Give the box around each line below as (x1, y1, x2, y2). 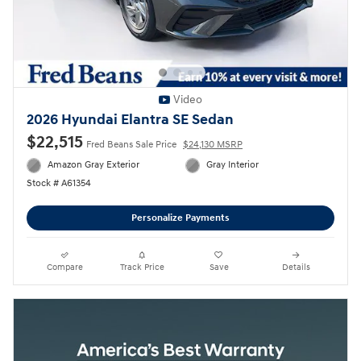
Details (281, 262, 310, 273)
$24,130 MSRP (183, 139, 243, 151)
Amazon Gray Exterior (48, 159, 140, 172)
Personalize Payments (131, 212, 230, 225)
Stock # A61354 (27, 176, 91, 189)
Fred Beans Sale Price (86, 139, 176, 151)
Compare (47, 262, 84, 273)
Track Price (119, 262, 164, 273)
